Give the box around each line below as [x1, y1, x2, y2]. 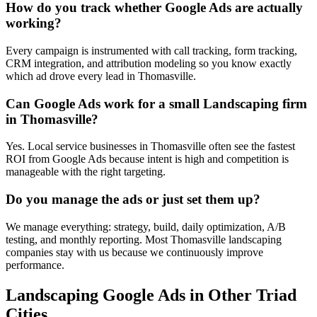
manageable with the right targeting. [6, 166, 166, 178]
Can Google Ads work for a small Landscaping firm [6, 96, 307, 111]
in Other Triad [185, 285, 296, 304]
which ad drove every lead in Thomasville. [6, 69, 196, 82]
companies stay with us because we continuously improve [6, 246, 263, 258]
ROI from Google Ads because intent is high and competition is [6, 153, 289, 166]
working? [6, 16, 62, 31]
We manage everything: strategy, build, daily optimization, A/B [6, 220, 286, 233]
